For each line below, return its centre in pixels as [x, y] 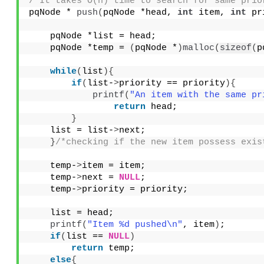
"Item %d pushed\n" [135, 225]
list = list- [71, 130]
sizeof [235, 48]
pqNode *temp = [79, 48]
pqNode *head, [140, 12]
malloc [198, 48]
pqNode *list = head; [92, 36]
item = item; [113, 166]
